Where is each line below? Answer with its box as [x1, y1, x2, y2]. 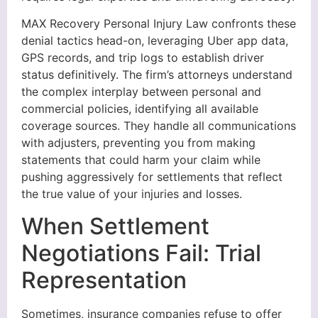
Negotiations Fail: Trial [21, 238, 261, 267]
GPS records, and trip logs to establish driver [21, 50, 264, 65]
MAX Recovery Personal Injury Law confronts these [21, 16, 296, 31]
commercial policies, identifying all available [21, 102, 258, 116]
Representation [21, 265, 187, 294]
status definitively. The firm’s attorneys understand [21, 67, 292, 82]
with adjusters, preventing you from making [21, 136, 256, 150]
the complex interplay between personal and [21, 84, 261, 99]
